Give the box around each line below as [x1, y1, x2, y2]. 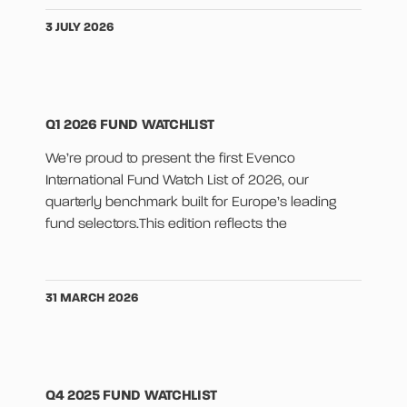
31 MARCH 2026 [45, 292, 139, 305]
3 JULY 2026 [45, 21, 114, 35]
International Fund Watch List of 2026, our [45, 174, 309, 189]
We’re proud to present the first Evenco [45, 152, 295, 167]
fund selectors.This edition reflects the [45, 217, 287, 233]
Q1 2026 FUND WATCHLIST [45, 118, 214, 134]
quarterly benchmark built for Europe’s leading [45, 195, 336, 211]
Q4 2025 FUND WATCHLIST [45, 389, 217, 404]
